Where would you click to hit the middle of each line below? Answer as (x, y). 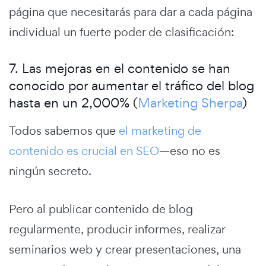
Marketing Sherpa (190, 102)
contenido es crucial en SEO (84, 151)
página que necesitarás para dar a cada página (131, 12)
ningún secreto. (50, 171)
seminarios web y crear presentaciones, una (125, 249)
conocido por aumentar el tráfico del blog (132, 85)
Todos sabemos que (64, 130)
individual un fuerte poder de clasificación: (121, 32)
